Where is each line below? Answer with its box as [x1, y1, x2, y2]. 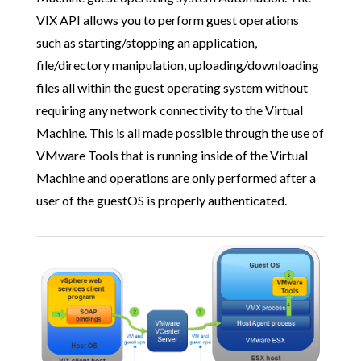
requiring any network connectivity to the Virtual [35, 102, 303, 118]
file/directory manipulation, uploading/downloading [35, 57, 319, 73]
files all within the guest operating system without [35, 80, 308, 96]
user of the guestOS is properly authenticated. [35, 193, 287, 209]
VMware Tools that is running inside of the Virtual [35, 147, 308, 164]
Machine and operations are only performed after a [35, 170, 316, 186]
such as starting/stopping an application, [35, 35, 257, 51]
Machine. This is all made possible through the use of [35, 125, 324, 141]
